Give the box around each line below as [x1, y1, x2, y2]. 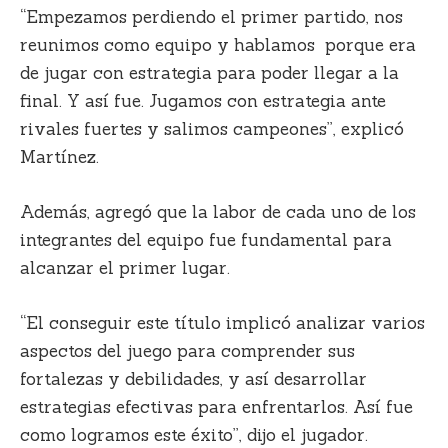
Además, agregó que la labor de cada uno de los [20, 201, 416, 224]
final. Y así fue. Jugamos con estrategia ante [20, 90, 386, 113]
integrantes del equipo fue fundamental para [20, 229, 392, 252]
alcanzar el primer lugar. [20, 257, 235, 280]
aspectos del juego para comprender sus [20, 340, 355, 363]
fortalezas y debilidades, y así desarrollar [20, 368, 367, 391]
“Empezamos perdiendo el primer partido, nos [20, 6, 403, 29]
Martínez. [20, 146, 104, 169]
